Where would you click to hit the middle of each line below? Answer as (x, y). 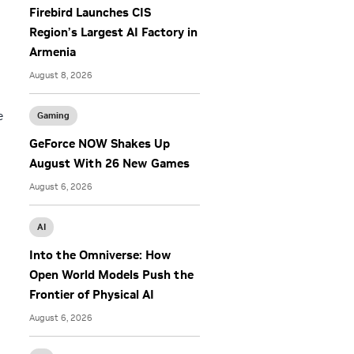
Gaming (53, 116)
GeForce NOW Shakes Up (100, 144)
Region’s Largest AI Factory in (113, 32)
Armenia (53, 52)
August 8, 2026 (61, 75)
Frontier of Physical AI (92, 295)
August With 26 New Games (109, 164)
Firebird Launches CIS (90, 13)
